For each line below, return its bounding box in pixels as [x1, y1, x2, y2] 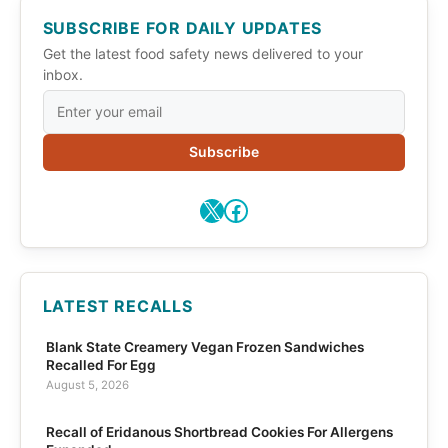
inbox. [42, 66, 83, 84]
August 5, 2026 [45, 378, 129, 393]
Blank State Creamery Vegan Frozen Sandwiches [45, 339, 364, 356]
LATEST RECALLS [42, 296, 193, 317]
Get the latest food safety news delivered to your [42, 45, 363, 63]
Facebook [223, 194, 334, 224]
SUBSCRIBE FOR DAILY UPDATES [42, 18, 323, 39]
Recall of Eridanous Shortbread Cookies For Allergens [45, 423, 393, 440]
